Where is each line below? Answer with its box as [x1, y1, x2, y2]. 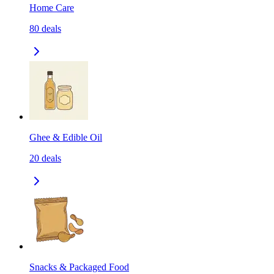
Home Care [29, 2, 74, 13]
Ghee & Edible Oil [29, 132, 102, 143]
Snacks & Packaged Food [29, 262, 129, 273]
